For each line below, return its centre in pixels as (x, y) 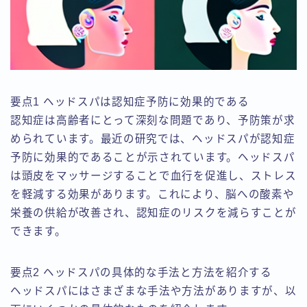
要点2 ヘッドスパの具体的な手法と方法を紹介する (141, 273)
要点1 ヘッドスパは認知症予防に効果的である (130, 102)
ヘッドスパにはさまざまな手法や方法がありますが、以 (153, 291)
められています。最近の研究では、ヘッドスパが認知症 (153, 139)
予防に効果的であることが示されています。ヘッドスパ (153, 158)
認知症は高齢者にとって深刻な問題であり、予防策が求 (153, 121)
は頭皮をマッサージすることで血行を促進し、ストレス (153, 176)
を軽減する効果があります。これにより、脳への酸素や (152, 195)
